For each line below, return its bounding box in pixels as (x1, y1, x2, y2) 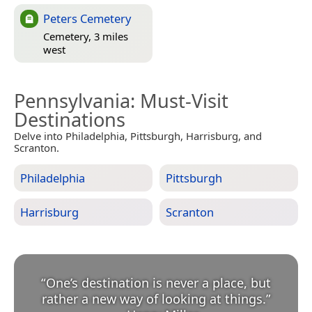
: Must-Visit (130, 87, 228, 114)
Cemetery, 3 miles (43, 29, 128, 44)
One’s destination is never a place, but (46, 274, 271, 291)
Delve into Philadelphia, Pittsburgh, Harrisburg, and (14, 128, 262, 143)
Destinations (14, 106, 125, 132)
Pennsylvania (14, 87, 130, 114)
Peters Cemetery (43, 10, 131, 26)
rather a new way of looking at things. (41, 290, 266, 307)
